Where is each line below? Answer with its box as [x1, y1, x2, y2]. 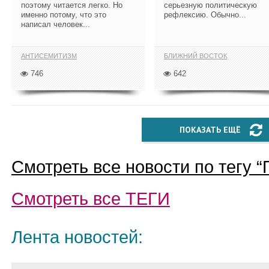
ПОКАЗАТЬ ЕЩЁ [180, 124, 241, 135]
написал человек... [21, 19, 90, 29]
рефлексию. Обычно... [164, 10, 246, 19]
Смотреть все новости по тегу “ [11, 157, 262, 177]
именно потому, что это [21, 10, 106, 19]
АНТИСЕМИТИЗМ [21, 52, 77, 59]
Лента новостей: [11, 228, 143, 247]
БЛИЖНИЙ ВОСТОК [164, 52, 227, 59]
